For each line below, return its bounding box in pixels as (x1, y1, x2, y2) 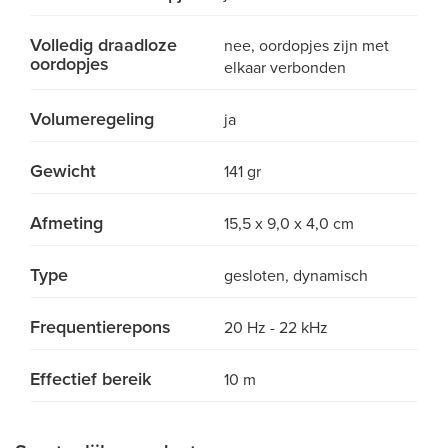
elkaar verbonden (224, 58, 346, 78)
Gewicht (30, 160, 96, 182)
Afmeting (30, 212, 103, 234)
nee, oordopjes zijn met (224, 36, 389, 56)
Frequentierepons (30, 316, 171, 338)
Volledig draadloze (30, 34, 177, 56)
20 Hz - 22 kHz (224, 318, 328, 338)
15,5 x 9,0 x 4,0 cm (224, 214, 354, 234)
